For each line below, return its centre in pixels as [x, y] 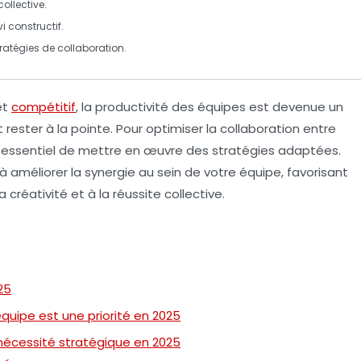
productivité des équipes [170, 106]
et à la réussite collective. [146, 193]
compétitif [44, 106]
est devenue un [295, 106]
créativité [39, 193]
